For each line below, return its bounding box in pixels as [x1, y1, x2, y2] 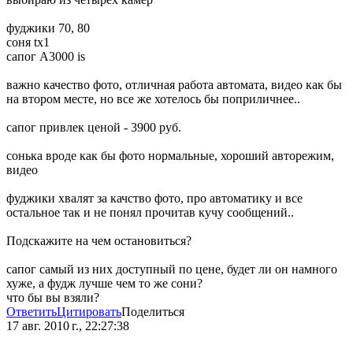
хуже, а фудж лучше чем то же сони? [6, 277, 203, 291]
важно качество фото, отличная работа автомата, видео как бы [6, 78, 342, 92]
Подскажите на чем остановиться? [6, 234, 191, 248]
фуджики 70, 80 [6, 21, 90, 35]
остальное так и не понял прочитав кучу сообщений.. [6, 206, 294, 220]
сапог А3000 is [6, 50, 85, 64]
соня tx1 [6, 35, 50, 50]
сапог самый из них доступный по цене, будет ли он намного [6, 262, 337, 277]
